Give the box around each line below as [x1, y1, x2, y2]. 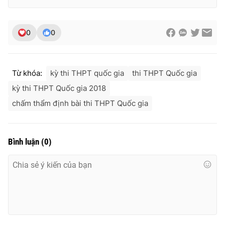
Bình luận [8, 136, 41, 147]
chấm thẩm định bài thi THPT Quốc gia [12, 98, 148, 108]
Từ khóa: [12, 68, 42, 78]
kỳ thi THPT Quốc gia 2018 [12, 83, 106, 93]
